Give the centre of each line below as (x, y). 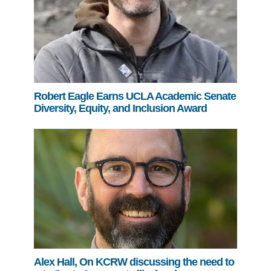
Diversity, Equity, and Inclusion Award (120, 108)
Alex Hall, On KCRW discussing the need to (134, 262)
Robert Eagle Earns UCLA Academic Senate (135, 96)
